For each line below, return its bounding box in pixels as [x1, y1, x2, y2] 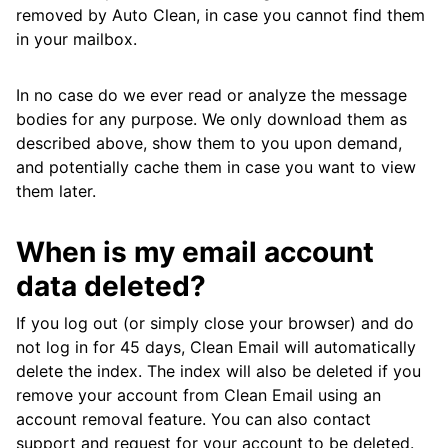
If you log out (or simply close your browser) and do [16, 313, 414, 334]
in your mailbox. [16, 29, 137, 50]
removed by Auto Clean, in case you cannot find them [16, 5, 425, 26]
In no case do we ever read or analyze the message [16, 85, 407, 106]
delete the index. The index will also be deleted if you [16, 361, 421, 382]
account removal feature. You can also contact [16, 409, 371, 430]
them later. [16, 181, 96, 202]
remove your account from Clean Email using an [16, 385, 381, 406]
